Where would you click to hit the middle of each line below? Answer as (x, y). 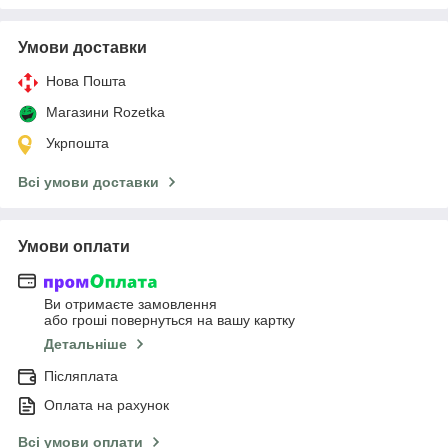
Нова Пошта (86, 80)
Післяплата (81, 376)
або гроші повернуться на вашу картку (169, 320)
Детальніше (85, 344)
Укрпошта (77, 142)
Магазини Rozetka (105, 111)
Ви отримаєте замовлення (130, 304)
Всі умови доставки (88, 181)
